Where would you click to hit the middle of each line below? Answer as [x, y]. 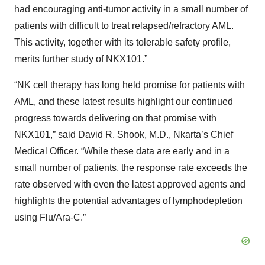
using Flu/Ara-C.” [50, 217]
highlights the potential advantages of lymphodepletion [128, 201]
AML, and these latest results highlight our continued [124, 101]
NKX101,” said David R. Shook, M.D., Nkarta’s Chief [124, 135]
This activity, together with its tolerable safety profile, [122, 42]
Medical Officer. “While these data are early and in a [122, 151]
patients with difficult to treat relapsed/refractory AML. [124, 26]
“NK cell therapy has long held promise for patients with [130, 85]
